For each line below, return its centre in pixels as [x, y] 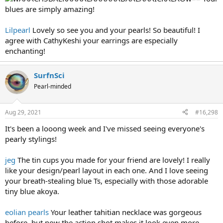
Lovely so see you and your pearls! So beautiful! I [115, 30]
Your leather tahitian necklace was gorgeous [125, 212]
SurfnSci [49, 75]
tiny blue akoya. [32, 191]
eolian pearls [27, 212]
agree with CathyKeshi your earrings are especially [91, 41]
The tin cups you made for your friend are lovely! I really [113, 160]
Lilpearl [18, 30]
